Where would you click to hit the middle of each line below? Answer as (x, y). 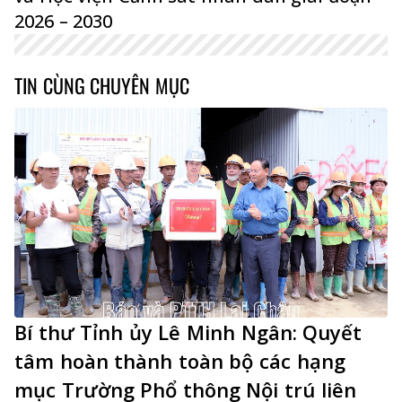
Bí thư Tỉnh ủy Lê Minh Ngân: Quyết (188, 332)
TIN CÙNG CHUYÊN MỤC (102, 85)
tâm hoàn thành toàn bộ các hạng (180, 360)
